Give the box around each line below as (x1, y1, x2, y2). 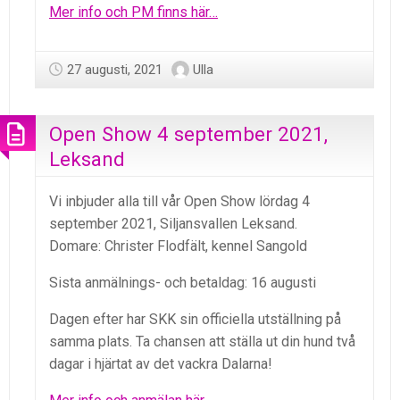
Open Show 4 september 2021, (49, 121, 328, 146)
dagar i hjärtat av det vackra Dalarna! (49, 354, 272, 372)
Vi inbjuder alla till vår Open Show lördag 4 (49, 192, 310, 210)
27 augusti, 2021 (67, 61, 162, 78)
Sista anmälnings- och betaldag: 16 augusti (49, 273, 316, 291)
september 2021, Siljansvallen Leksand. (49, 214, 297, 232)
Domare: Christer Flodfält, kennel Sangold (49, 237, 307, 254)
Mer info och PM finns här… (49, 3, 218, 21)
